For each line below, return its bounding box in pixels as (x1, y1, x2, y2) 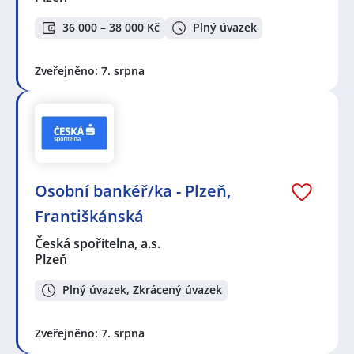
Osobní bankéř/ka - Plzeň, (35, 180, 231, 202)
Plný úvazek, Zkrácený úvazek (62, 282, 222, 298)
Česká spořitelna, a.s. (35, 235, 162, 253)
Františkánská (35, 205, 144, 228)
